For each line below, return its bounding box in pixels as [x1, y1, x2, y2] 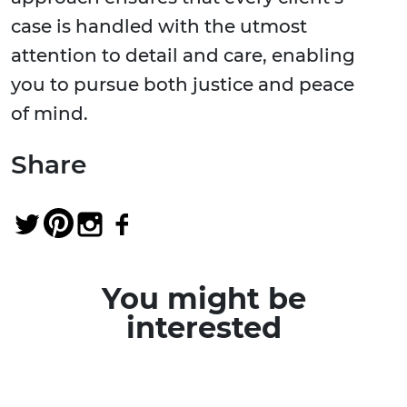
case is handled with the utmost [11, 15, 307, 38]
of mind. [11, 103, 88, 125]
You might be [101, 281, 306, 317]
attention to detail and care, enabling [11, 45, 355, 67]
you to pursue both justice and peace [11, 74, 354, 96]
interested [125, 310, 282, 346]
